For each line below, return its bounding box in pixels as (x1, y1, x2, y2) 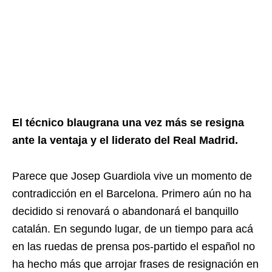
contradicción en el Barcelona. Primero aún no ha (12, 188, 251, 200)
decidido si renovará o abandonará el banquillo (12, 205, 239, 217)
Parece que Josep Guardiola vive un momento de (12, 170, 252, 182)
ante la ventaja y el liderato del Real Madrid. (12, 134, 238, 146)
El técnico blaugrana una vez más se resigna (12, 117, 244, 129)
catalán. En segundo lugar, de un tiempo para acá (12, 223, 253, 235)
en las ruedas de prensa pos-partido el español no (12, 240, 255, 253)
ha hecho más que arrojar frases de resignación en (12, 258, 259, 270)
